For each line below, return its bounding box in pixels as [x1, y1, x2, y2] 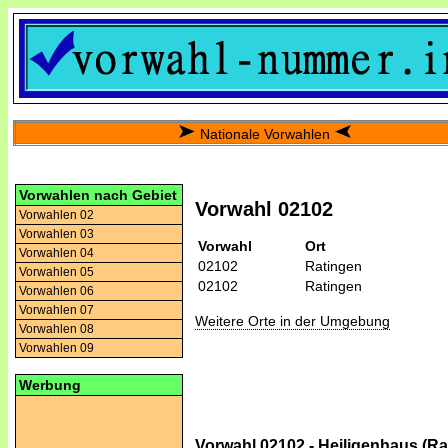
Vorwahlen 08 [19, 322, 94, 336]
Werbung [19, 377, 81, 393]
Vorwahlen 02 [19, 208, 94, 222]
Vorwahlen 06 [19, 284, 94, 298]
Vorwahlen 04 [19, 246, 94, 260]
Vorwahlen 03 [19, 227, 94, 241]
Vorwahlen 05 [19, 265, 94, 279]
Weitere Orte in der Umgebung [195, 312, 390, 329]
